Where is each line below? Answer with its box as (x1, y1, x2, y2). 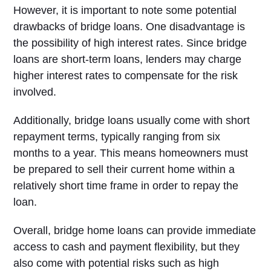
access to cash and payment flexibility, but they (13, 241, 240, 253)
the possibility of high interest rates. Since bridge (13, 37, 247, 49)
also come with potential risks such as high (13, 257, 220, 269)
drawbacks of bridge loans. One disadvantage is (13, 21, 246, 33)
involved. (13, 86, 57, 98)
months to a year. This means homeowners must (13, 147, 249, 159)
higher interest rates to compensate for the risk (13, 70, 238, 82)
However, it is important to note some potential (13, 4, 237, 16)
